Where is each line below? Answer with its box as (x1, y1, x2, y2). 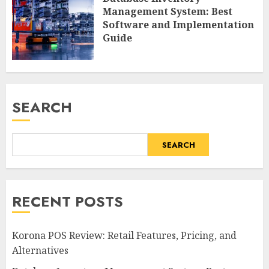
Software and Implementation (103, 17, 254, 31)
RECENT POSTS (12, 191, 123, 213)
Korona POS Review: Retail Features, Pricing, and (12, 229, 237, 243)
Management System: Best (103, 4, 232, 18)
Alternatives (12, 244, 68, 258)
